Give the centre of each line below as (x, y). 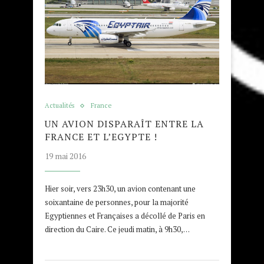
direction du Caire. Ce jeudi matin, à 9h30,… (117, 230)
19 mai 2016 (65, 156)
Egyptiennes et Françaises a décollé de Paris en (125, 216)
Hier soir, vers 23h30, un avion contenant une (120, 189)
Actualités (60, 106)
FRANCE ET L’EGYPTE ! (101, 137)
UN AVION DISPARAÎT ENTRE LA (124, 124)
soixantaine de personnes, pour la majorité (117, 202)
